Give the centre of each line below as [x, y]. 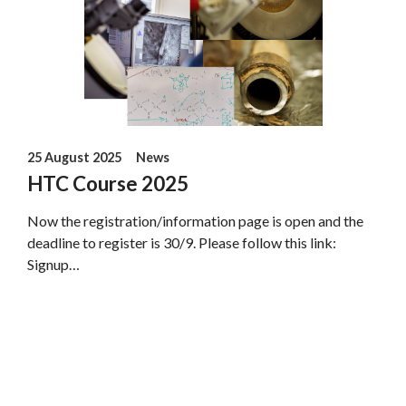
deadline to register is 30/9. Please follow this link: [182, 242]
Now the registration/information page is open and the [196, 220]
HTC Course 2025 [108, 183]
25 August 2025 [75, 157]
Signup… [54, 264]
